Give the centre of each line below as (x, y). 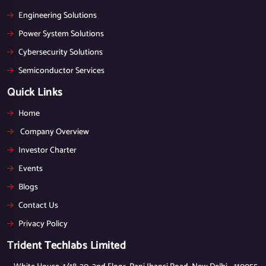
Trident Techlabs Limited (66, 246)
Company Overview (54, 132)
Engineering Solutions (58, 16)
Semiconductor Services (61, 71)
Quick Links (35, 93)
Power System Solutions (61, 34)
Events (31, 169)
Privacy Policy (43, 224)
